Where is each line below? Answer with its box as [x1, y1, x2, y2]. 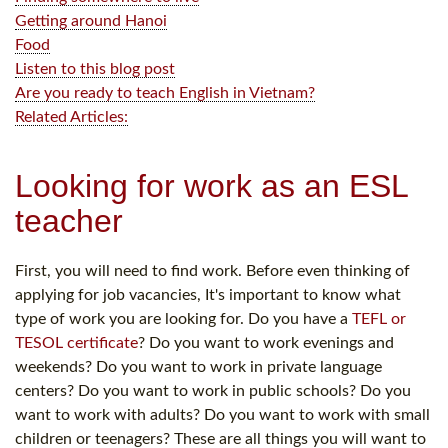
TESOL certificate [15, 334, 138, 351]
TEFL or [352, 310, 406, 327]
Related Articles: [15, 108, 128, 125]
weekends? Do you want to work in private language [15, 358, 382, 375]
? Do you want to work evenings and [138, 334, 394, 351]
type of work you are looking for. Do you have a [15, 310, 352, 327]
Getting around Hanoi [15, 12, 167, 29]
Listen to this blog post [15, 60, 175, 77]
